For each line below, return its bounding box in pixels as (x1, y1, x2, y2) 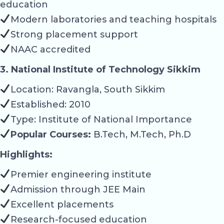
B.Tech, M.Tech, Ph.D (90, 128, 191, 140)
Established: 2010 (10, 98, 90, 110)
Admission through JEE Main (10, 183, 145, 195)
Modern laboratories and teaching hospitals (10, 13, 216, 25)
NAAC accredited (10, 43, 90, 55)
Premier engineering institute (10, 168, 151, 180)
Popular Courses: (10, 128, 91, 140)
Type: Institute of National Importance (10, 113, 192, 125)
